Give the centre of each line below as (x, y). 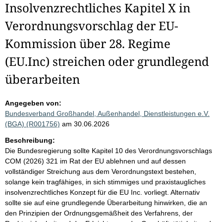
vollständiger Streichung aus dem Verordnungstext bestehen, (101, 171)
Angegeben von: (33, 103)
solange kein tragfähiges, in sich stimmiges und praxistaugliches (105, 182)
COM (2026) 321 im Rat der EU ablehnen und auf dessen (95, 161)
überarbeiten (42, 79)
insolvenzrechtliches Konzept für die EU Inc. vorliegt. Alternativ (102, 192)
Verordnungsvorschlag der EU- (91, 26)
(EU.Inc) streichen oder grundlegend (107, 61)
